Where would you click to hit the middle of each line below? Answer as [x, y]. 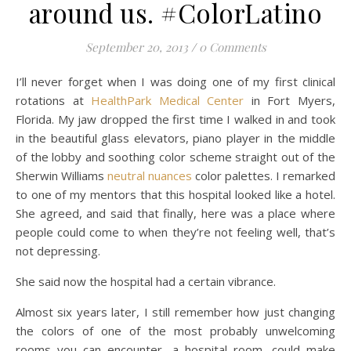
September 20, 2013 [136, 47]
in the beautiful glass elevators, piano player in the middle [175, 138]
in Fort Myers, [290, 100]
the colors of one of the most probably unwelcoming [175, 331]
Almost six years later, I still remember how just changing [175, 312]
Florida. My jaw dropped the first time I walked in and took [175, 119]
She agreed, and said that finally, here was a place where [175, 213]
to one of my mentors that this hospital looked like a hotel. [175, 194]
